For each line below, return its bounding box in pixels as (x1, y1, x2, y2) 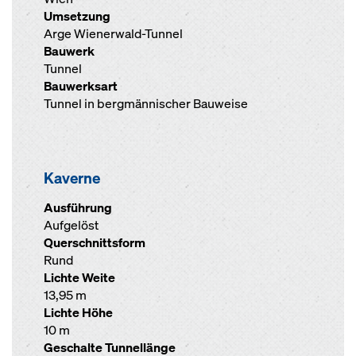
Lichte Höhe (44, 304, 113, 321)
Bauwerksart (44, 78, 118, 95)
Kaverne (44, 168, 100, 188)
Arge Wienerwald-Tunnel (44, 25, 183, 42)
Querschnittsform (44, 234, 145, 251)
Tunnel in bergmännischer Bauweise (44, 95, 248, 112)
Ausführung (44, 199, 112, 216)
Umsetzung (44, 8, 110, 25)
